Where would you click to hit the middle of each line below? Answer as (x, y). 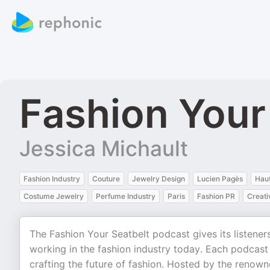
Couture (106, 179)
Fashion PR (216, 196)
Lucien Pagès (220, 179)
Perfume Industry (126, 196)
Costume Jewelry (54, 196)
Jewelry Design (159, 179)
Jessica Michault (104, 148)
